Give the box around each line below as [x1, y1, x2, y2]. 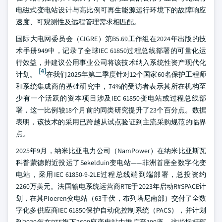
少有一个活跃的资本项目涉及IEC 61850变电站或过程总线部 [16, 94, 206, 103]
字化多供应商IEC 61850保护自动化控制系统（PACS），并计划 [16, 206, 206, 215]
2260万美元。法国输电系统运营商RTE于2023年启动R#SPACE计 [16, 182, 206, 191]
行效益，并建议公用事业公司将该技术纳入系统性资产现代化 [16, 58, 206, 67]
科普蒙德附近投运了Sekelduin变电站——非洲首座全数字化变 [16, 158, 206, 167]
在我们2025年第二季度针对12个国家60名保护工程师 [46, 70, 207, 79]
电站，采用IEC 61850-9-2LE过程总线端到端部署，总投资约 [16, 170, 206, 179]
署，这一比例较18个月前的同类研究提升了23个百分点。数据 [16, 106, 206, 114]
